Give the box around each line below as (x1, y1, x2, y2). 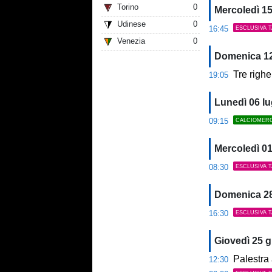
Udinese (117, 19, 146, 29)
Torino (117, 2, 138, 12)
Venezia (117, 36, 145, 46)
